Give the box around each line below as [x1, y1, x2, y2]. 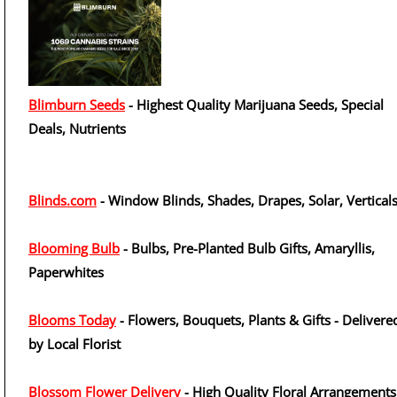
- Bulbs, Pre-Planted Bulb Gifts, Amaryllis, [120, 239, 375, 257]
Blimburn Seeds [28, 96, 125, 113]
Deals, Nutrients [28, 120, 126, 137]
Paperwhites [28, 263, 104, 281]
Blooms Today [28, 311, 116, 329]
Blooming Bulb [28, 239, 120, 257]
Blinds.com [28, 191, 97, 209]
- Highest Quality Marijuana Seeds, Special [125, 96, 384, 113]
